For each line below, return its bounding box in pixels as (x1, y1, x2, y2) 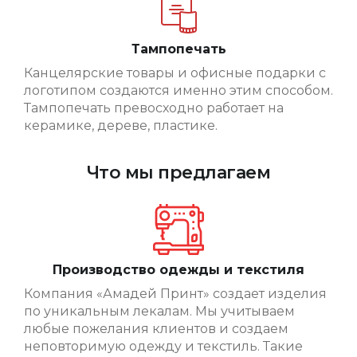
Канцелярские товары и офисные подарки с (24, 65, 326, 80)
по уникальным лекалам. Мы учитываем (24, 304, 295, 320)
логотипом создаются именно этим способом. (24, 82, 333, 98)
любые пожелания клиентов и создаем (24, 321, 288, 337)
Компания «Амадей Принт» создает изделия (24, 286, 327, 302)
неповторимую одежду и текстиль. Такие (24, 339, 303, 355)
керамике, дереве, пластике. (24, 117, 218, 133)
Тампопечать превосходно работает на (24, 100, 284, 116)
